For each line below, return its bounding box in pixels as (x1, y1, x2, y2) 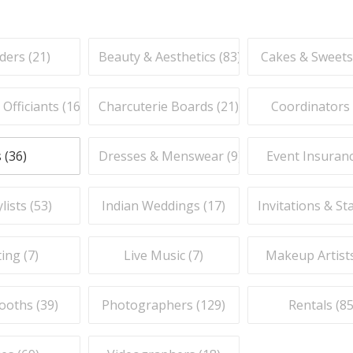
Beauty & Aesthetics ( (98, 48, 223, 65)
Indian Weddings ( (102, 197, 208, 214)
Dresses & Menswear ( (98, 147, 231, 165)
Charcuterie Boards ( (98, 98, 221, 115)
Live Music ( (124, 247, 193, 264)
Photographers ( (102, 296, 201, 314)
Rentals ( (288, 296, 340, 314)
